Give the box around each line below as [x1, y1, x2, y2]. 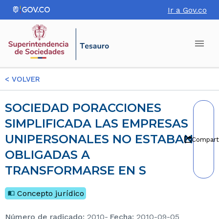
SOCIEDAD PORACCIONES [5, 101, 12, 115]
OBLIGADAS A [5, 148, 90, 162]
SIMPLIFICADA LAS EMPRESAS [5, 116, 188, 131]
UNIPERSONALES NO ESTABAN [5, 132, 193, 146]
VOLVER [9, 75, 40, 84]
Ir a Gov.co [168, 5, 207, 15]
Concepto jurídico [17, 189, 84, 198]
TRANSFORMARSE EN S [5, 163, 146, 177]
